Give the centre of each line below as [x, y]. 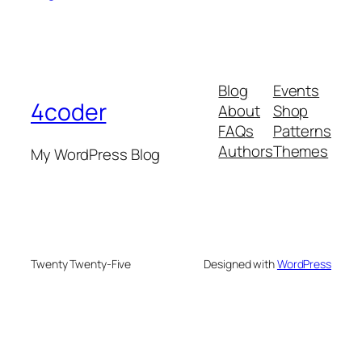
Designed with [240, 263]
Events [296, 90]
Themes [301, 151]
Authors [246, 151]
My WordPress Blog [96, 155]
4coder [69, 112]
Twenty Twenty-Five [81, 263]
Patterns [302, 130]
